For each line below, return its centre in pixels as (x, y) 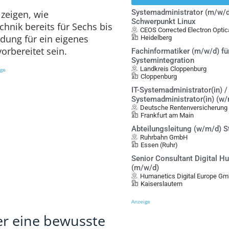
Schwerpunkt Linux (164, 21)
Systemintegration (163, 60)
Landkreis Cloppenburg (174, 69)
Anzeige (141, 201)
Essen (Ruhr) (159, 145)
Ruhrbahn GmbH (164, 137)
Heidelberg (156, 38)
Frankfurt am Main (167, 115)
